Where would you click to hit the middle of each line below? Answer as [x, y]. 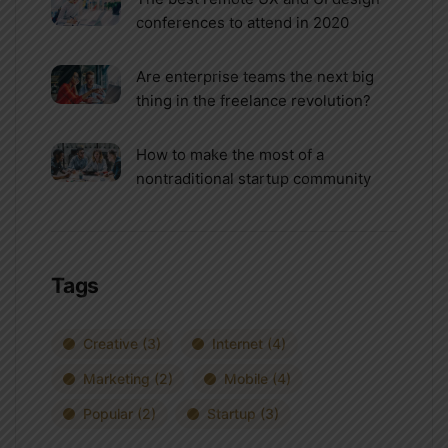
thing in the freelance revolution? [253, 101]
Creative [110, 344]
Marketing [116, 379]
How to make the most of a [230, 155]
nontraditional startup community [253, 179]
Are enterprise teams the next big [255, 77]
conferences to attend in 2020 [242, 23]
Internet [237, 344]
